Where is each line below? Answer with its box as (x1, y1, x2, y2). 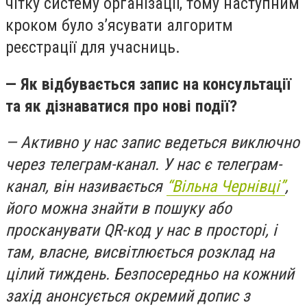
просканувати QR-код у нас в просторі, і (5, 221, 277, 241)
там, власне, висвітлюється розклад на (5, 243, 274, 262)
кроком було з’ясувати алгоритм (5, 15, 233, 35)
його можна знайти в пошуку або (5, 199, 232, 219)
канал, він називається (5, 177, 167, 197)
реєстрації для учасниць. (5, 37, 180, 57)
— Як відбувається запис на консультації (5, 74, 291, 94)
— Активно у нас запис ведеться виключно (5, 133, 299, 153)
